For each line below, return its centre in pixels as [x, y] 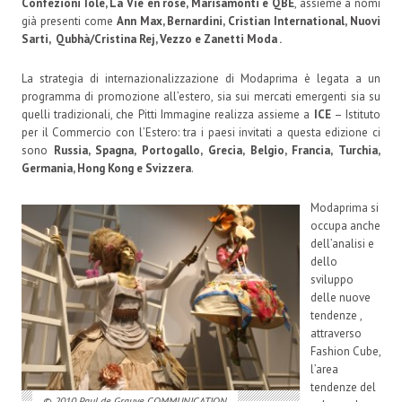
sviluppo [332, 280]
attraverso [336, 334]
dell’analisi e [342, 244]
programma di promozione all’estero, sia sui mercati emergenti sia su [201, 97]
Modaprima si [344, 208]
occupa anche [345, 226]
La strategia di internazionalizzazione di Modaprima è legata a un [201, 79]
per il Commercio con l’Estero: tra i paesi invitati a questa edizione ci [201, 133]
